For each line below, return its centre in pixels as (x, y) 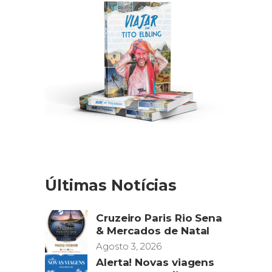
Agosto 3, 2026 (129, 246)
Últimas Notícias (111, 185)
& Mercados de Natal (153, 230)
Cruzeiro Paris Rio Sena (159, 218)
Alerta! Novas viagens (155, 262)
